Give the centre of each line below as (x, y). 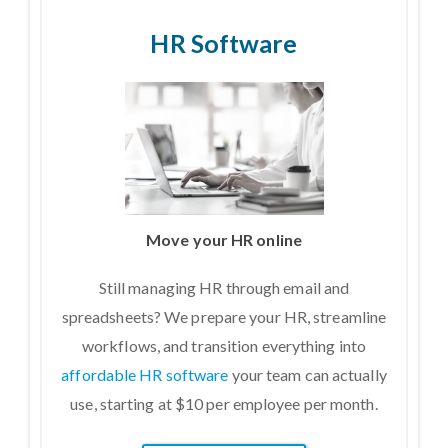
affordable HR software (145, 374)
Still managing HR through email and (224, 287)
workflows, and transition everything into (224, 345)
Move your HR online (224, 239)
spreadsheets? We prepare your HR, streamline (224, 316)
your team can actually (307, 374)
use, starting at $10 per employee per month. (224, 403)
